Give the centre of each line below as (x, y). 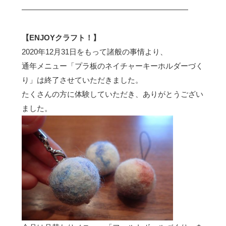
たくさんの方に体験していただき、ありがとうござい (112, 94)
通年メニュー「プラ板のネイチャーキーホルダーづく (112, 66)
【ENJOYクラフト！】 (61, 38)
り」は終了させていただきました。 (82, 80)
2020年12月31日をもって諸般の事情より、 (94, 52)
